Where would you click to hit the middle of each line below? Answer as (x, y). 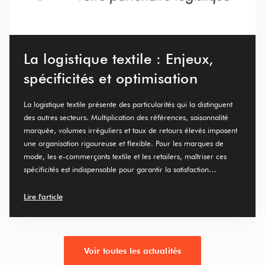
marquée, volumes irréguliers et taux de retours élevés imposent (130, 130)
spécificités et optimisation (111, 78)
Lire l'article (43, 196)
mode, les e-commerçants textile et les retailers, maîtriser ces (125, 156)
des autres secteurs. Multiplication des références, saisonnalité (126, 117)
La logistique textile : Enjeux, (119, 59)
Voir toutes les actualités (132, 251)
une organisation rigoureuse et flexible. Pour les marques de (124, 143)
